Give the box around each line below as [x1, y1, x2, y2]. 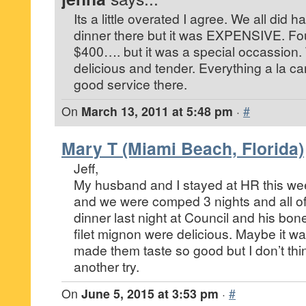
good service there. [74, 74, 187, 93]
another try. [74, 257, 139, 275]
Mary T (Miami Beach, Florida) [61, 136, 304, 161]
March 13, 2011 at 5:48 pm [81, 102, 233, 120]
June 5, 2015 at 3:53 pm [81, 285, 219, 302]
